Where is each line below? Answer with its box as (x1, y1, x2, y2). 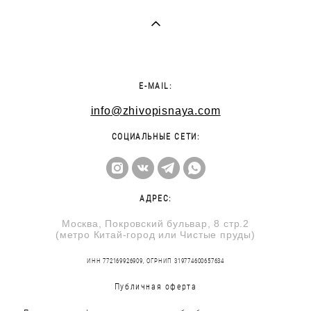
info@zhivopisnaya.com (90, 104, 221, 117)
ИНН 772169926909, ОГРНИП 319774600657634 (87, 255, 224, 265)
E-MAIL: (139, 79, 172, 92)
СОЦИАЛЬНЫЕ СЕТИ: (111, 130, 200, 142)
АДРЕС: (140, 192, 171, 204)
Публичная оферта (114, 280, 197, 292)
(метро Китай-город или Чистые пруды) (56, 228, 255, 240)
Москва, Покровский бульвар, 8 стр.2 (62, 217, 249, 229)
